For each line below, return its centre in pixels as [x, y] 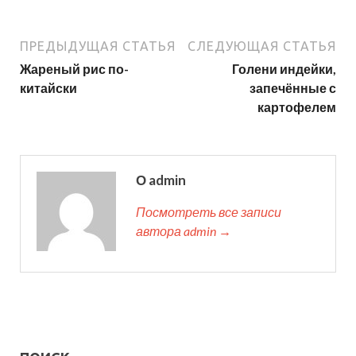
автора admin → [184, 230]
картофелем [297, 106]
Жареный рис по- [74, 68]
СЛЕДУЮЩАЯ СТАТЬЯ [262, 46]
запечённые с [293, 87]
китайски [48, 87]
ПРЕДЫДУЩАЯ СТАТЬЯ [98, 46]
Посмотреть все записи [209, 211]
